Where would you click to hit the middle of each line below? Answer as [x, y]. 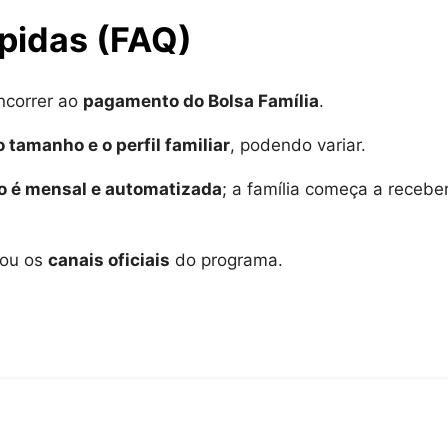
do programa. [226, 260]
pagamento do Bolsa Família [201, 101]
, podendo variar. [298, 145]
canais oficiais [109, 260]
